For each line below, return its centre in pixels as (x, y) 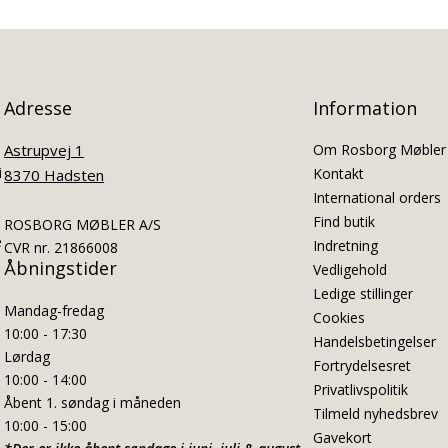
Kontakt (338, 174)
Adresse (38, 107)
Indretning (345, 246)
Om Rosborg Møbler (379, 150)
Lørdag (27, 356)
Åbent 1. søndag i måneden (93, 402)
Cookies (338, 318)
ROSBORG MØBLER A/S (83, 225)
